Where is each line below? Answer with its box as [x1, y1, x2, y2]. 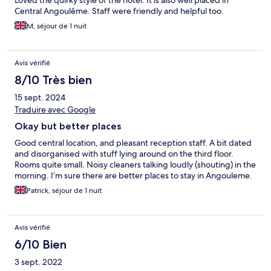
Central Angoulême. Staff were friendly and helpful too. [15, 5, 224, 17]
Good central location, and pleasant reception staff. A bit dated [15, 137, 252, 149]
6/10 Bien [15, 237, 67, 252]
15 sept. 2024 [15, 92, 65, 103]
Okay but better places [15, 120, 121, 132]
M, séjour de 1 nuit [27, 21, 87, 31]
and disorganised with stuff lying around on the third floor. [15, 148, 233, 160]
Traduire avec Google [15, 104, 96, 116]
